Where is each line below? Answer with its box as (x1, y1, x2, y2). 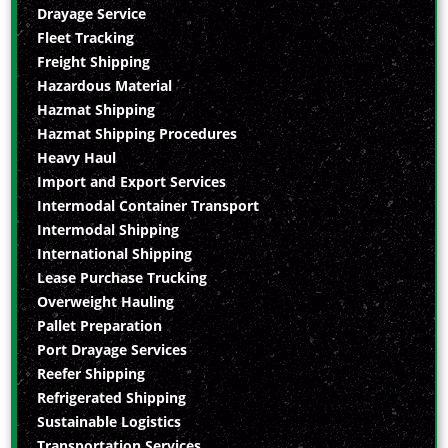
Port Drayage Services (37, 339, 188, 359)
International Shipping (37, 243, 193, 263)
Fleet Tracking (37, 27, 135, 47)
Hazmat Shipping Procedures (37, 123, 238, 143)
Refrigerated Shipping (37, 387, 187, 407)
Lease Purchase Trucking (37, 267, 208, 287)
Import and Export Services (37, 171, 227, 191)
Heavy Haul (37, 147, 117, 167)
